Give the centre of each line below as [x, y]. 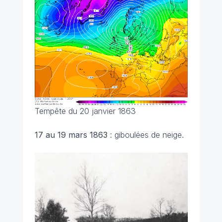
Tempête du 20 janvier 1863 [85, 111]
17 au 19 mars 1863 [71, 135]
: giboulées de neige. [145, 135]
